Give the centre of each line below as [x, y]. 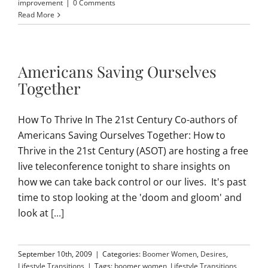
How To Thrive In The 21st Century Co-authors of [127, 120]
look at [34, 213]
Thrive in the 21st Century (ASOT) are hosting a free [133, 151]
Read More [36, 15]
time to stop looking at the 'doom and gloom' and [130, 198]
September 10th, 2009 [55, 254]
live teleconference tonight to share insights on [124, 167]
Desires [213, 254]
